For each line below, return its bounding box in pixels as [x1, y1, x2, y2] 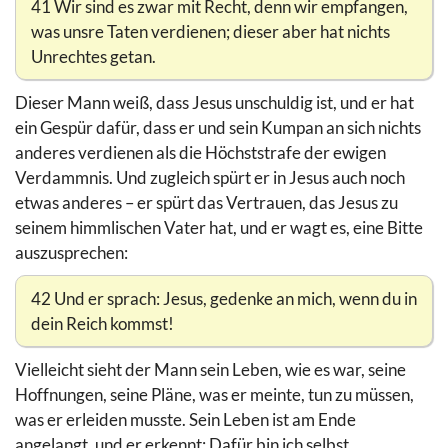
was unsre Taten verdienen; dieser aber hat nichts [31, 20, 390, 42]
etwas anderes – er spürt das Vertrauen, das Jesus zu [15, 191, 398, 213]
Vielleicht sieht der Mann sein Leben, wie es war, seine [15, 358, 406, 380]
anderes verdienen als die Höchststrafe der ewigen [15, 141, 386, 163]
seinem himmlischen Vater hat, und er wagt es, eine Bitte [15, 216, 423, 238]
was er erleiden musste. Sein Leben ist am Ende [15, 408, 356, 430]
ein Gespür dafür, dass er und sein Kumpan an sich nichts [15, 116, 421, 138]
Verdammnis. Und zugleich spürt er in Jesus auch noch [15, 166, 405, 188]
